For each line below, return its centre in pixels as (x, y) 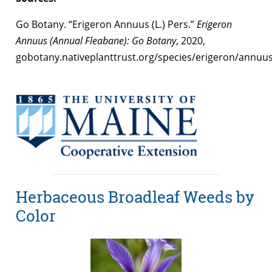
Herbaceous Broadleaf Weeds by (135, 197)
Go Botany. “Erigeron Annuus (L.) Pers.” (106, 24)
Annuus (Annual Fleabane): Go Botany (96, 40)
